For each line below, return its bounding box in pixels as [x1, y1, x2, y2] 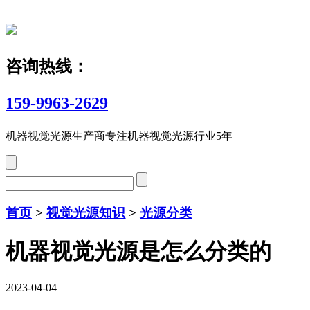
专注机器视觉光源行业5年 [105, 129, 232, 142]
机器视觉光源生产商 [6, 129, 105, 142]
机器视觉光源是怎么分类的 [6, 239, 271, 264]
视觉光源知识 [46, 205, 125, 220]
